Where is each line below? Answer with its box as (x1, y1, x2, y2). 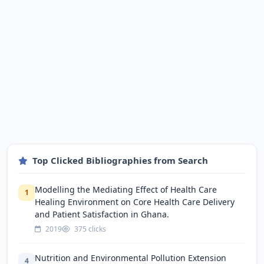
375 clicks (72, 223, 106, 234)
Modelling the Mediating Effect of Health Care (35, 183, 217, 195)
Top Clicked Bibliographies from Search (32, 154, 208, 166)
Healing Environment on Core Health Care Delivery (35, 196, 235, 207)
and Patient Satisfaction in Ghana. (35, 208, 169, 220)
